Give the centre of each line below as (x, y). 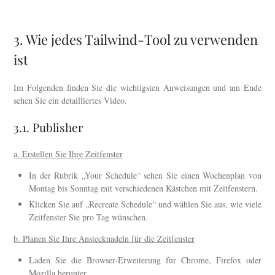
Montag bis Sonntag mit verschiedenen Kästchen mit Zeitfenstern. (143, 188)
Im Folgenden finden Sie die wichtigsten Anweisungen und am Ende (137, 88)
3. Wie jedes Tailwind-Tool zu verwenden (136, 40)
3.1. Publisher (48, 127)
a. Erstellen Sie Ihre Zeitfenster (68, 154)
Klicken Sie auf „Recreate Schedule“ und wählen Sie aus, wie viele (145, 204)
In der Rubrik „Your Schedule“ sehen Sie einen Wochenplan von (145, 176)
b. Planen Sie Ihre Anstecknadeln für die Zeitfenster (104, 239)
